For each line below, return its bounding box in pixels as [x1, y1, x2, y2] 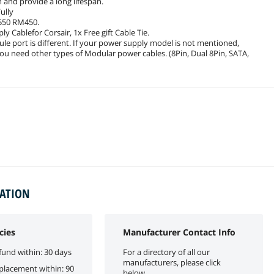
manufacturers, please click [123, 256, 221, 268]
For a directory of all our [123, 246, 210, 257]
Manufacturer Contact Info [123, 226, 235, 238]
